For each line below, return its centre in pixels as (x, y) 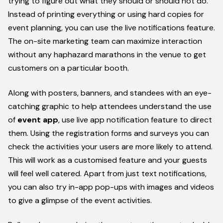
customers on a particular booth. (68, 68)
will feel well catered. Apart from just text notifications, (107, 173)
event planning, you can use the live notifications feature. (111, 28)
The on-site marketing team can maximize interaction (105, 41)
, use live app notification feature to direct (135, 119)
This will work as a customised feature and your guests (108, 160)
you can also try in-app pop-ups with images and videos (111, 187)
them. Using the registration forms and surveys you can (109, 133)
